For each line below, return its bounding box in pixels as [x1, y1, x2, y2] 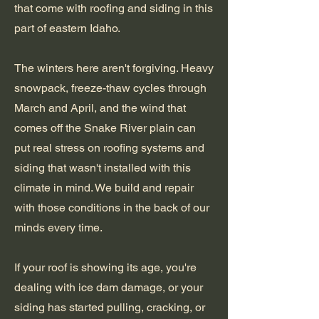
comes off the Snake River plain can [14, 121, 196, 135]
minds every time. [14, 221, 103, 234]
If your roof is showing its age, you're [14, 261, 197, 274]
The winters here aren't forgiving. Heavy [14, 61, 214, 75]
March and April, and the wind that [14, 101, 186, 115]
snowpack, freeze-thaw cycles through [14, 81, 206, 95]
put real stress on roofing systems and [14, 141, 204, 155]
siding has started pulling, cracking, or [14, 300, 205, 314]
